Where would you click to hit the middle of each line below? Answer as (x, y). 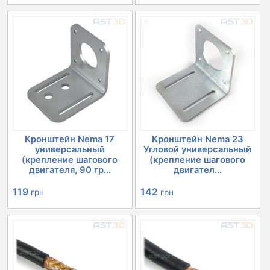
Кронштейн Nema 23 (197, 140)
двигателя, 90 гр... (70, 170)
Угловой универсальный (198, 150)
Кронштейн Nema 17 (70, 140)
